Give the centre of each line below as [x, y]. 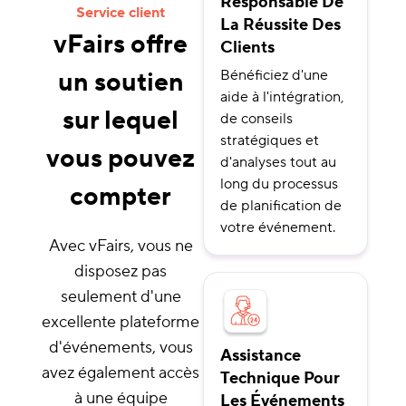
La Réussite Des [280, 25]
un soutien [121, 82]
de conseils [256, 119]
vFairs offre [121, 44]
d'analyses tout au [278, 163]
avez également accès [121, 372]
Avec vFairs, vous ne [121, 246]
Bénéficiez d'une [274, 76]
